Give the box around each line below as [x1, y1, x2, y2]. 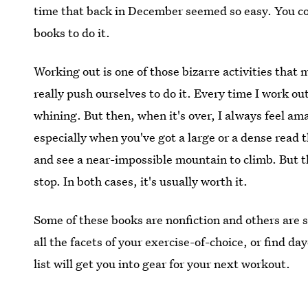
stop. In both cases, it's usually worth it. [34, 173, 248, 189]
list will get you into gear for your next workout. [34, 256, 291, 272]
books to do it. [34, 25, 111, 41]
